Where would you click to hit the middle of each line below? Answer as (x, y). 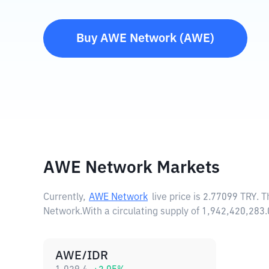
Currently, (65, 198)
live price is (177, 198)
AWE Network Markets (131, 168)
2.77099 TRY (230, 198)
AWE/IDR (82, 256)
